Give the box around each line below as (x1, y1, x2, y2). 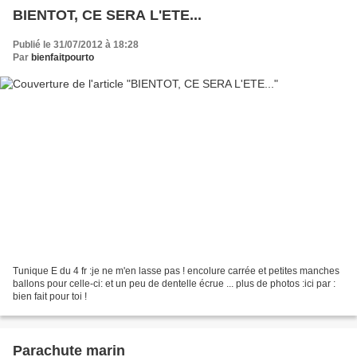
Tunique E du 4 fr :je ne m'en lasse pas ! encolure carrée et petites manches (13, 265, 339, 277)
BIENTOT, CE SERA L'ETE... (13, 7, 202, 24)
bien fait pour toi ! (13, 290, 87, 302)
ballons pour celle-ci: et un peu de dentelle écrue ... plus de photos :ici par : (13, 277, 335, 289)
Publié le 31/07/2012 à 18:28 (13, 39, 139, 51)
